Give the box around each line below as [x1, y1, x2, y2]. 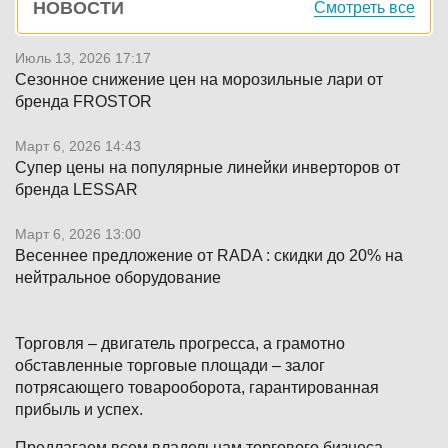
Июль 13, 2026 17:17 [15, 50, 151, 67]
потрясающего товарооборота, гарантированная [15, 379, 379, 397]
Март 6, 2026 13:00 [15, 226, 141, 243]
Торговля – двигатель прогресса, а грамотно [15, 335, 345, 353]
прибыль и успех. [15, 401, 143, 419]
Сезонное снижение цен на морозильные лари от [15, 71, 383, 89]
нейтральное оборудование [15, 269, 221, 287]
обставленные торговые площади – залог [15, 357, 325, 375]
